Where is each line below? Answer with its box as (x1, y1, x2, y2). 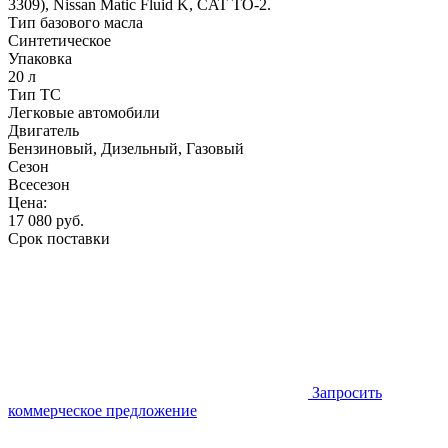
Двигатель (8, 121, 79, 139)
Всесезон (8, 175, 70, 193)
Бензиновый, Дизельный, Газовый (8, 139, 244, 157)
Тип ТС (8, 85, 61, 103)
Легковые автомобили (8, 103, 160, 121)
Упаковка (8, 49, 72, 67)
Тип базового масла (8, 13, 143, 31)
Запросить (312, 383, 382, 401)
